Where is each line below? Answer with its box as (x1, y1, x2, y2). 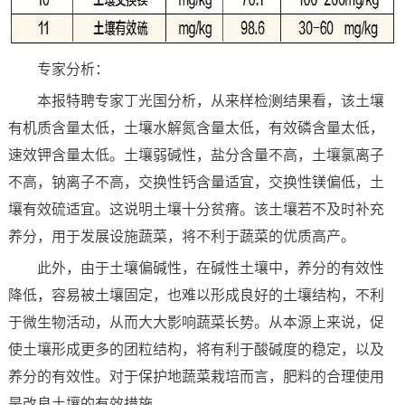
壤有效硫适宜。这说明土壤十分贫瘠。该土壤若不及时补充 (7, 199, 384, 218)
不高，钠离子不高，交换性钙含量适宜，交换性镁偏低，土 (7, 172, 384, 191)
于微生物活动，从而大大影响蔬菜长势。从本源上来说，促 (7, 312, 384, 331)
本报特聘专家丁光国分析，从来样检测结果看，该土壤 (36, 90, 384, 109)
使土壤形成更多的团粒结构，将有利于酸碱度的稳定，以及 (7, 339, 384, 358)
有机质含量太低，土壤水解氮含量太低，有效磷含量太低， (7, 118, 384, 137)
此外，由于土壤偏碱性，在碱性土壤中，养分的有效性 (36, 258, 384, 277)
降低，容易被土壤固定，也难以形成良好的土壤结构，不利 (7, 285, 384, 304)
